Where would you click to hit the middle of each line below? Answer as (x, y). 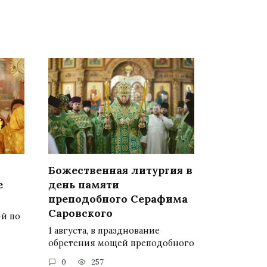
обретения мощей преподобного (121, 243)
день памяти (84, 184)
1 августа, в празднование (104, 230)
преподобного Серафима (118, 198)
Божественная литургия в (120, 170)
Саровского (80, 213)
